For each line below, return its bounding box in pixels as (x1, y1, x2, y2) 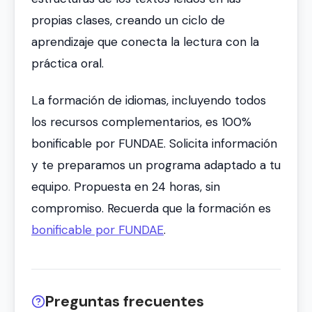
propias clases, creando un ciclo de (31, 12, 225, 28)
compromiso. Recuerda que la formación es (31, 201, 271, 217)
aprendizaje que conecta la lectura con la (31, 33, 259, 49)
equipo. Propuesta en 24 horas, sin (31, 179, 220, 195)
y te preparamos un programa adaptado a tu (31, 157, 281, 173)
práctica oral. (31, 55, 104, 71)
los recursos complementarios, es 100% (31, 114, 251, 130)
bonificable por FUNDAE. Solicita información (31, 136, 277, 152)
